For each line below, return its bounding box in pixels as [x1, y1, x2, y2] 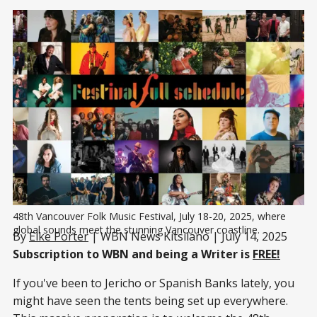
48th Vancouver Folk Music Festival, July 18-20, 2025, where [13, 209, 286, 223]
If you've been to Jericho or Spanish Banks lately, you [13, 275, 294, 291]
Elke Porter [29, 228, 88, 244]
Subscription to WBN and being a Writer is [13, 246, 253, 262]
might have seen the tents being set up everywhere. [13, 292, 288, 309]
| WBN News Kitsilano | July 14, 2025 [88, 228, 287, 244]
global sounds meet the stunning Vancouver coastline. [13, 222, 260, 236]
